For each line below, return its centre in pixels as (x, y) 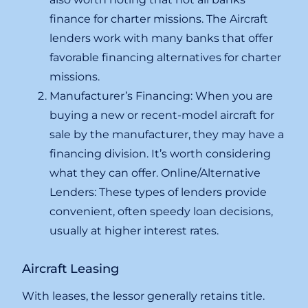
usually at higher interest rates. (134, 231)
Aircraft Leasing (71, 269)
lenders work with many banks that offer (162, 38)
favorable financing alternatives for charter (166, 58)
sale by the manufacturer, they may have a (167, 135)
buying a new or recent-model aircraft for (162, 115)
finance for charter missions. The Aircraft (159, 19)
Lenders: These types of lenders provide (158, 192)
